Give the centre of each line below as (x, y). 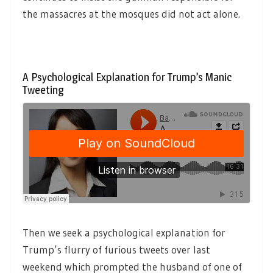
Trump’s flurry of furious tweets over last (116, 249)
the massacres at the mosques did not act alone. (131, 14)
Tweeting (43, 90)
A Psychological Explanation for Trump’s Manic (127, 77)
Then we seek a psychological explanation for (124, 232)
